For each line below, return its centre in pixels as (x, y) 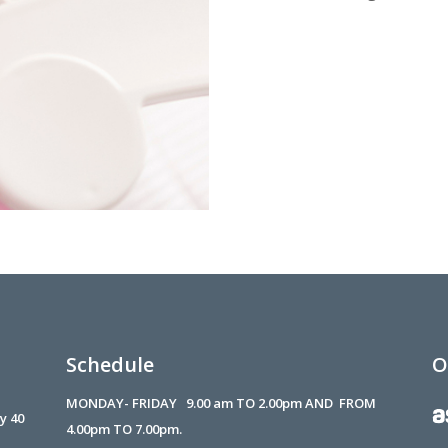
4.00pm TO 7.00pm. (123, 429)
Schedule (109, 364)
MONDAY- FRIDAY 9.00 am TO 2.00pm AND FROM (220, 403)
